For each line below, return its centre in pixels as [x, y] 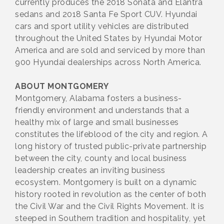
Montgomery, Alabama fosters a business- [98, 98]
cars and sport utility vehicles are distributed [102, 26]
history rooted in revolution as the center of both [110, 194]
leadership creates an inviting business [90, 170]
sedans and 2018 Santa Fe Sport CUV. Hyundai [106, 14]
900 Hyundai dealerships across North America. [108, 62]
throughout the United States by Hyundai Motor [109, 38]
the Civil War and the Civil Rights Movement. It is [109, 206]
